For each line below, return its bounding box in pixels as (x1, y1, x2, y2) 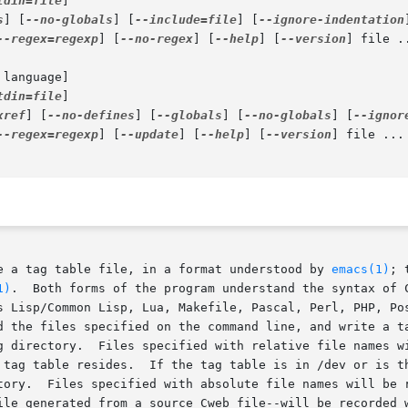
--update (120, 127, 178, 142)
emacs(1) (331, 262, 390, 277)
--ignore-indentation (259, 13, 404, 27)
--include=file (135, 13, 237, 27)
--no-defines (47, 108, 135, 123)
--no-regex (120, 32, 193, 46)
